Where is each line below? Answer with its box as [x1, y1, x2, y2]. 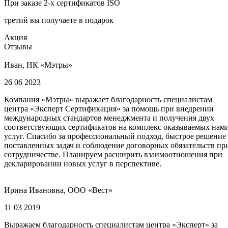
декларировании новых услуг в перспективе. [4, 159, 161, 168]
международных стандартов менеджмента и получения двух [4, 113, 214, 122]
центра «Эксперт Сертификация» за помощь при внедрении [4, 104, 214, 113]
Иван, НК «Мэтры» [4, 60, 72, 69]
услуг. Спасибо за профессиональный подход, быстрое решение [4, 131, 226, 140]
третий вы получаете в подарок [4, 15, 113, 24]
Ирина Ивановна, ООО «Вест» [4, 185, 112, 194]
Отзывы [4, 42, 32, 51]
